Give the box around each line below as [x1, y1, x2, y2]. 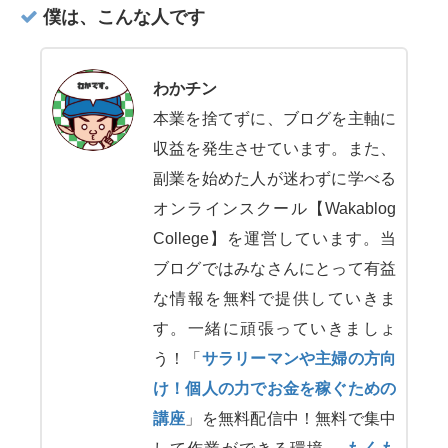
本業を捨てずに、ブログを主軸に [153, 110, 396, 128]
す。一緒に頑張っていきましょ [153, 320, 396, 338]
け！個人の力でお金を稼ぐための [153, 380, 396, 398]
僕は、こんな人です [38, 7, 205, 28]
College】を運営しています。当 [153, 230, 396, 248]
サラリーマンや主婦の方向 [201, 350, 397, 368]
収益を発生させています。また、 [153, 140, 396, 158]
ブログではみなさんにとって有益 [153, 260, 396, 278]
